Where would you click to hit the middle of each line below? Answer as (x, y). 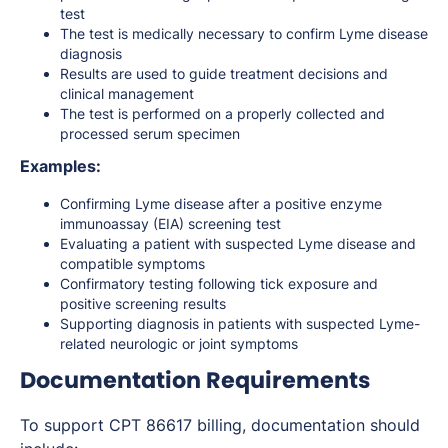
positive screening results (143, 304)
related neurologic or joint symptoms (179, 344)
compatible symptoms (132, 264)
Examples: (60, 166)
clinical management (127, 94)
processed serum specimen (150, 134)
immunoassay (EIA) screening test (170, 224)
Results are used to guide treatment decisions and (224, 74)
